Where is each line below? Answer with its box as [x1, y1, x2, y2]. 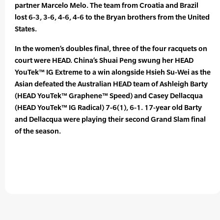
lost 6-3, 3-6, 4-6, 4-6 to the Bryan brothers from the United [15, 13, 210, 22]
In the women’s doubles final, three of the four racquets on [15, 44, 207, 53]
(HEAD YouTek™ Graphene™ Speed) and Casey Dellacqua [15, 91, 203, 100]
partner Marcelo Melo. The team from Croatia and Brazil [15, 1, 198, 10]
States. [15, 25, 37, 33]
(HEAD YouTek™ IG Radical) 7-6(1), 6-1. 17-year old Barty [15, 103, 202, 112]
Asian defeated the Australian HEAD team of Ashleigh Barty [15, 80, 208, 88]
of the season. [15, 127, 61, 136]
